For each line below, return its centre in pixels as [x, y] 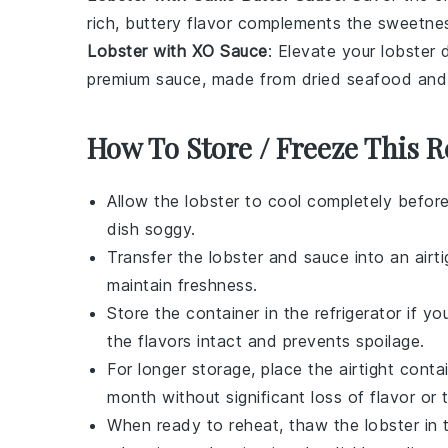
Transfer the [158, 257]
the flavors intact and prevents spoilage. [266, 341]
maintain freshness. [182, 285]
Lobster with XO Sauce [177, 51]
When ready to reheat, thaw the [236, 425]
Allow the [146, 201]
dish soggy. [151, 229]
